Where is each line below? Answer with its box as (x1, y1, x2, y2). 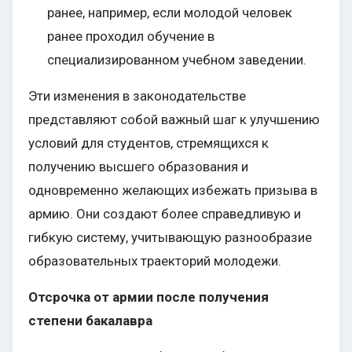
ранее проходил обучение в (47, 28, 214, 45)
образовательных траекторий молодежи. (28, 253, 281, 269)
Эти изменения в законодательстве (28, 88, 246, 104)
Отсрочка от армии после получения (28, 289, 269, 306)
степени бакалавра (28, 313, 152, 329)
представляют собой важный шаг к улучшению (28, 112, 320, 128)
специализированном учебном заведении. (47, 52, 306, 68)
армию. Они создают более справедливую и (28, 206, 301, 222)
